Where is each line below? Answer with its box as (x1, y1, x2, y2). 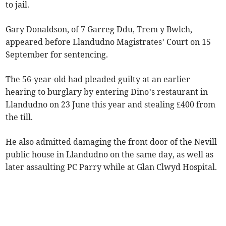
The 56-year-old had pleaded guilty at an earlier (6, 74, 191, 85)
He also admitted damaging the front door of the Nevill (6, 137, 217, 147)
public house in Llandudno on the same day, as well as (6, 149, 214, 160)
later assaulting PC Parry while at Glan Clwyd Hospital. (6, 162, 217, 173)
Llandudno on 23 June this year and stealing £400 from (6, 99, 216, 110)
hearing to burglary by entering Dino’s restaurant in (6, 87, 208, 97)
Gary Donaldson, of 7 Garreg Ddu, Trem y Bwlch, (6, 24, 193, 35)
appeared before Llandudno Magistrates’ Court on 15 (6, 37, 211, 47)
